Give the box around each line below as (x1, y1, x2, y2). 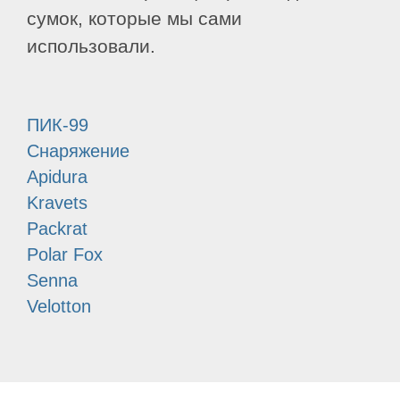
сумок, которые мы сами (27, 8, 242, 30)
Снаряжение (27, 141, 129, 162)
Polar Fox (27, 245, 103, 265)
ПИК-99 (27, 115, 88, 136)
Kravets (27, 193, 87, 213)
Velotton (27, 296, 91, 317)
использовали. (27, 36, 155, 58)
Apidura (27, 167, 87, 187)
